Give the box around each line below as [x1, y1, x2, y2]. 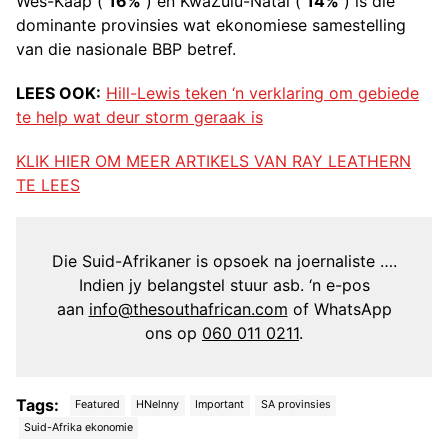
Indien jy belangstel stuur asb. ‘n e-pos [78, 275, 370, 296]
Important [195, 398, 245, 412]
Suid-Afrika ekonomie [24, 421, 134, 435]
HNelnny [136, 398, 180, 412]
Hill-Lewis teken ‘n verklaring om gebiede [106, 83, 419, 104]
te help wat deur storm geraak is [16, 107, 263, 128]
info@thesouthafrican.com [88, 299, 288, 320]
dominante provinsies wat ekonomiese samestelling [16, 15, 406, 36]
